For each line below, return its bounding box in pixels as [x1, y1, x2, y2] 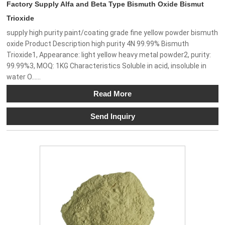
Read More [93, 89, 132, 98]
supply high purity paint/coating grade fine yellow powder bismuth [7, 29, 218, 37]
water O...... [7, 73, 41, 81]
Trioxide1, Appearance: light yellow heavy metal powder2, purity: [7, 51, 211, 59]
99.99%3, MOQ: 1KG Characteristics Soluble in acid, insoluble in [7, 62, 207, 70]
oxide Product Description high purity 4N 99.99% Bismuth [7, 40, 189, 48]
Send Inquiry [90, 111, 135, 121]
